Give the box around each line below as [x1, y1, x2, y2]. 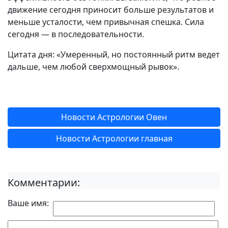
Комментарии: [8, 176, 80, 189]
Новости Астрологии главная [55, 133, 173, 144]
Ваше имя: [8, 197, 49, 209]
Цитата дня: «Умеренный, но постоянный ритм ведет [8, 49, 220, 60]
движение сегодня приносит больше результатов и [8, 4, 214, 15]
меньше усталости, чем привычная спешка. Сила [8, 16, 204, 27]
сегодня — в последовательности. [8, 28, 144, 40]
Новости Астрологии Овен [61, 111, 167, 123]
